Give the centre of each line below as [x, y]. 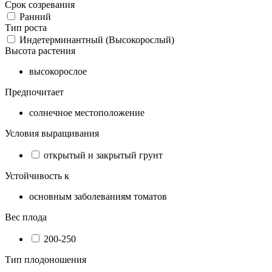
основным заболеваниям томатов [98, 196]
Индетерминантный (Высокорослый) [96, 39]
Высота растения [40, 50]
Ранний [34, 16]
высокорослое [58, 71]
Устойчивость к [37, 175]
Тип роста [26, 27]
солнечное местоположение [87, 112]
